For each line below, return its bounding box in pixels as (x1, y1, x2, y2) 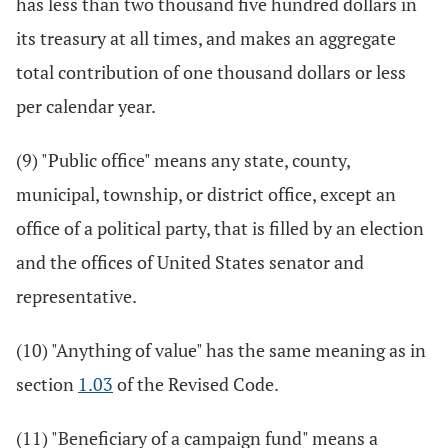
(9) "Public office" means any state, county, (16, 148, 350, 172)
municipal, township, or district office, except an (16, 182, 396, 206)
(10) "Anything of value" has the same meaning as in (16, 338, 426, 362)
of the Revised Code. (113, 372, 279, 396)
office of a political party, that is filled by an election (16, 216, 424, 240)
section (16, 372, 78, 396)
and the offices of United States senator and (16, 250, 364, 274)
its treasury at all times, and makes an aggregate (16, 26, 396, 50)
